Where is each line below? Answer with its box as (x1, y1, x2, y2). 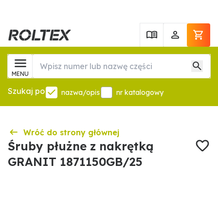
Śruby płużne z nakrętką (8, 139, 154, 153)
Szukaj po (8, 86, 45, 96)
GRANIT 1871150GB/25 (8, 154, 143, 169)
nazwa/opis (61, 88, 100, 97)
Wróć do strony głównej (23, 127, 119, 137)
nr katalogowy (116, 88, 163, 97)
